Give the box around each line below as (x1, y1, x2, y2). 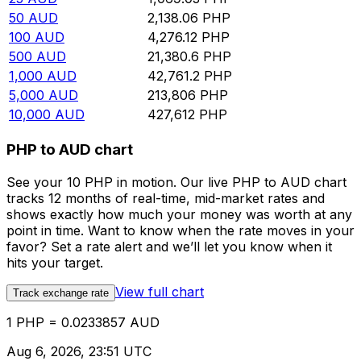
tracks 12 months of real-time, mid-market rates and (6, 189, 325, 206)
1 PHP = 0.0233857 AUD (6, 313, 160, 330)
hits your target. (6, 254, 103, 271)
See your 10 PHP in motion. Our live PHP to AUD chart (6, 173, 346, 190)
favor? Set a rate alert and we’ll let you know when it (6, 238, 332, 255)
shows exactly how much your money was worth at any (6, 205, 352, 222)
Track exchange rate (13, 286, 109, 299)
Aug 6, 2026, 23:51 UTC (6, 342, 151, 359)
